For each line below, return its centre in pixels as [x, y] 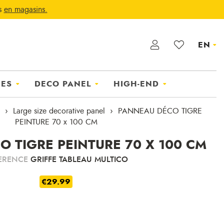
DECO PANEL [62, 84]
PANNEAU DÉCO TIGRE [160, 111]
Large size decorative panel [59, 111]
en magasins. [25, 9]
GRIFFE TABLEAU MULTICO [79, 159]
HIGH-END [136, 84]
